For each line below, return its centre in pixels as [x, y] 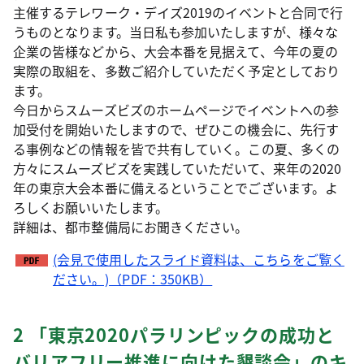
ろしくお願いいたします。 [91, 207]
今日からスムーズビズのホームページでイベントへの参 [176, 110]
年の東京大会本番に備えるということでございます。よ [175, 188]
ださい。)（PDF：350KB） [133, 279]
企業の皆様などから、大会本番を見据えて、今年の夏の [175, 51]
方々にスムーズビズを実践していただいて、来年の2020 [178, 168]
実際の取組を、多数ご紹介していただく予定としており [176, 71]
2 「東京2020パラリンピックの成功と [174, 334]
